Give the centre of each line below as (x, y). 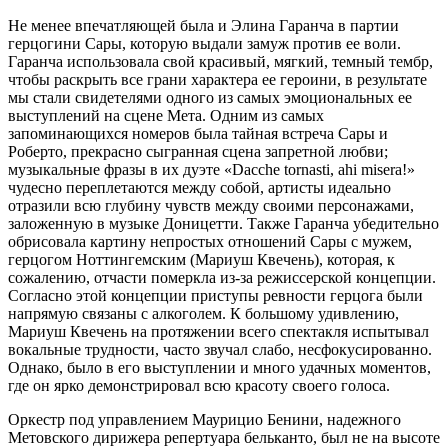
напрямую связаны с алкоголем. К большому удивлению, (203, 313)
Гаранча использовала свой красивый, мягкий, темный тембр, (220, 61)
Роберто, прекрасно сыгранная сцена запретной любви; (198, 151)
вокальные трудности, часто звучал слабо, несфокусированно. (220, 349)
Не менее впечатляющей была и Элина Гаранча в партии (203, 25)
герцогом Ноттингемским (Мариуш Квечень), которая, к (201, 259)
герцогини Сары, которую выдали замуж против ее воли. (204, 43)
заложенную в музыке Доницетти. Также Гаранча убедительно (223, 223)
